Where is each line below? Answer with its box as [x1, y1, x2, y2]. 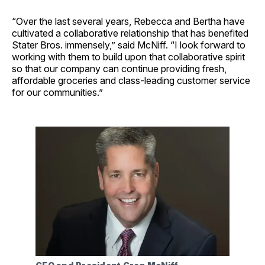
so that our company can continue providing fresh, [12, 63, 227, 75]
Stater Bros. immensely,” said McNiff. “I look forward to [12, 39, 245, 51]
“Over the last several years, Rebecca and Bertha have [12, 15, 245, 28]
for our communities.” [12, 86, 103, 99]
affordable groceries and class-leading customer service [12, 75, 250, 87]
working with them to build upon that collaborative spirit [12, 51, 245, 63]
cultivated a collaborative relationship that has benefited [12, 27, 248, 40]
